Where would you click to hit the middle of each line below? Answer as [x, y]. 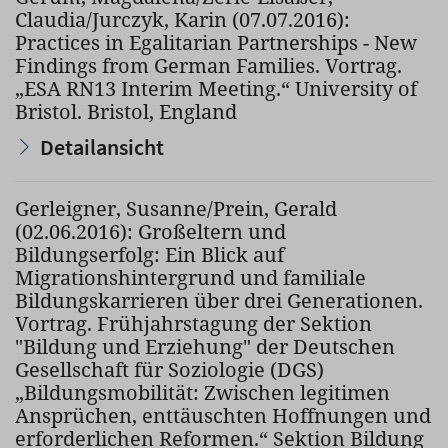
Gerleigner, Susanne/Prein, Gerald [176, 208]
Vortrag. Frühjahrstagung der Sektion [193, 323]
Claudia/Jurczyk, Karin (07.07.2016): [182, 19]
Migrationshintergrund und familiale [190, 277]
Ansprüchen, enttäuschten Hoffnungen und [223, 415]
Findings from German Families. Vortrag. [208, 65]
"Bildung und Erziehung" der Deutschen [205, 346]
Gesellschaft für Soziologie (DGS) [169, 369]
